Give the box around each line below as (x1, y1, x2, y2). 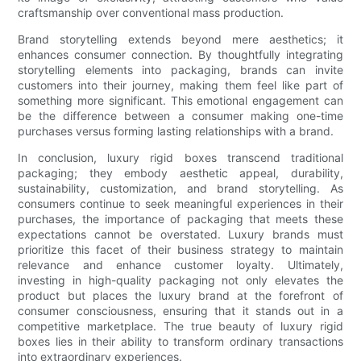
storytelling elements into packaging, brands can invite (18, 63, 343, 77)
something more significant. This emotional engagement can (18, 93, 343, 108)
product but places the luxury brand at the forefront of (18, 288, 343, 303)
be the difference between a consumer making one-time (18, 109, 343, 123)
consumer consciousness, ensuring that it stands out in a (18, 304, 343, 318)
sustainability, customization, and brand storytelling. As (18, 181, 343, 196)
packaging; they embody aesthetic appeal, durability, (18, 166, 343, 180)
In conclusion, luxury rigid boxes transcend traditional (18, 151, 343, 165)
